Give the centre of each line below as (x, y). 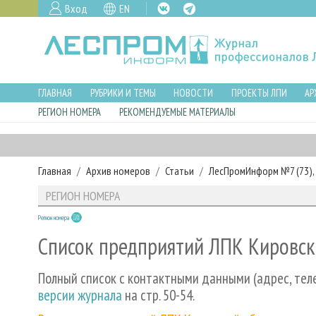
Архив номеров (118, 170)
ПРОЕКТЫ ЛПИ (259, 92)
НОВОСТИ (194, 92)
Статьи (180, 170)
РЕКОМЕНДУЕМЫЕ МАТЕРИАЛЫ (177, 112)
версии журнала (80, 296)
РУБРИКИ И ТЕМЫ (123, 92)
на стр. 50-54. (158, 296)
